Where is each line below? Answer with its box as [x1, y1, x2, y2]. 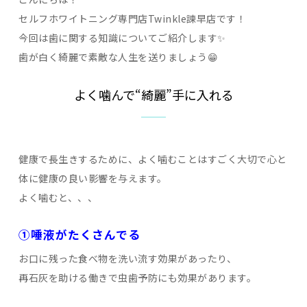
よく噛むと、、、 [19, 191, 98, 204]
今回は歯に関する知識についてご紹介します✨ [19, 30, 226, 45]
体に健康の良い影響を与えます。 [19, 171, 167, 185]
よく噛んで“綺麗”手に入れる [73, 85, 234, 103]
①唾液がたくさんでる [19, 226, 140, 243]
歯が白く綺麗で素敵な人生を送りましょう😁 [19, 49, 219, 64]
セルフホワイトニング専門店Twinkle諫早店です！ [19, 11, 247, 25]
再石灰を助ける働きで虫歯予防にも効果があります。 [19, 271, 257, 285]
